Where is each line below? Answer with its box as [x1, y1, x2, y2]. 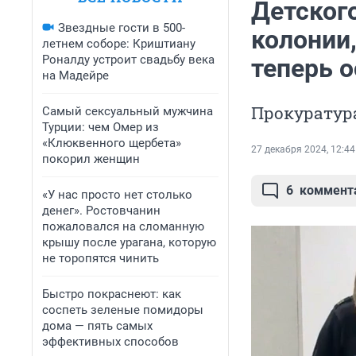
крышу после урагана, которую [42, 235, 216, 250]
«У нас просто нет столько [42, 188, 192, 202]
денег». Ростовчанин [42, 203, 161, 218]
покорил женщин [42, 152, 140, 166]
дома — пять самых [42, 319, 153, 333]
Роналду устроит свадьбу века [42, 52, 215, 67]
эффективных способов [42, 335, 179, 349]
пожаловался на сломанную [42, 219, 204, 234]
